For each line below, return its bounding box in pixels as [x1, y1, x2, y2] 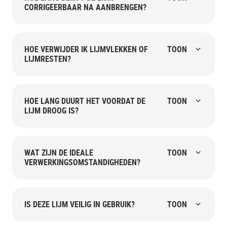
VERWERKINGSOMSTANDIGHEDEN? [24, 156, 140, 168]
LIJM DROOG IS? [24, 104, 79, 116]
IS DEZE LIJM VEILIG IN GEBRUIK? [24, 198, 135, 210]
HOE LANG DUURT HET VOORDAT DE [24, 95, 145, 106]
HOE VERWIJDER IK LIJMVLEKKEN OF [24, 43, 148, 55]
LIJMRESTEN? [24, 53, 71, 64]
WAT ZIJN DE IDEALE [24, 146, 93, 158]
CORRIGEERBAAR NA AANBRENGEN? [24, 1, 146, 13]
